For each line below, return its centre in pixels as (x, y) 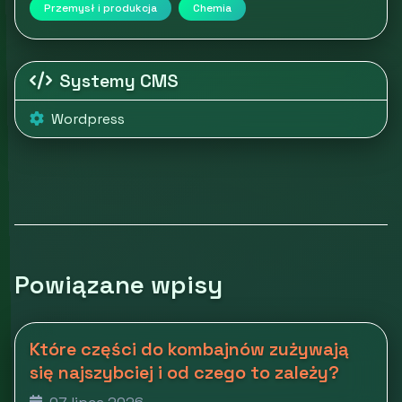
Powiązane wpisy (118, 284)
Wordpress (88, 118)
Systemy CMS (119, 80)
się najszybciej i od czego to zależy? (184, 372)
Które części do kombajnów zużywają (189, 349)
